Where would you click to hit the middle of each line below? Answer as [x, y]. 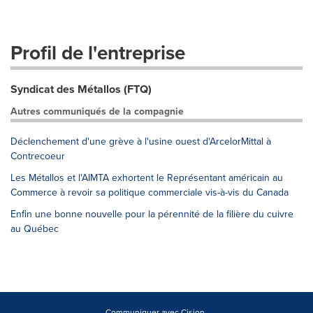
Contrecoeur [38, 156]
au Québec [35, 228]
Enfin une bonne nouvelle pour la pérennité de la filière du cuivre [152, 214]
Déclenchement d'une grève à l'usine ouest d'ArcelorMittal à [141, 141]
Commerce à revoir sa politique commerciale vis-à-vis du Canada [150, 192]
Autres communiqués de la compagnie [97, 111]
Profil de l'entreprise [98, 52]
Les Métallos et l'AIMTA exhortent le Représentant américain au [147, 177]
